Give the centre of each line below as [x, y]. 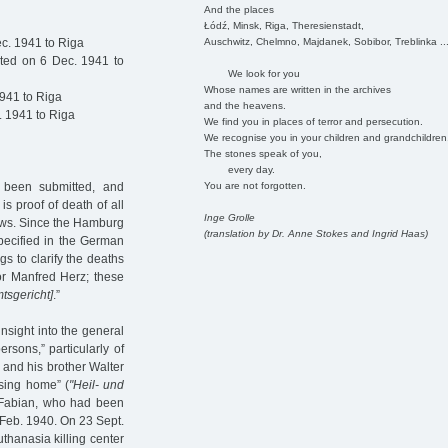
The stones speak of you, [262, 153]
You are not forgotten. [254, 185]
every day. [239, 169]
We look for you [251, 73]
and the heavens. [244, 105]
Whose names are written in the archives [297, 89]
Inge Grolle [229, 217]
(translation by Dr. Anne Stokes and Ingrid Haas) [315, 233]
